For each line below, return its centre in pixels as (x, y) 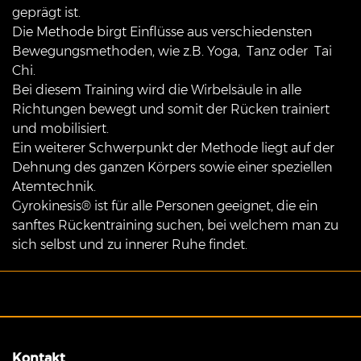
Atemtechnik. (54, 187)
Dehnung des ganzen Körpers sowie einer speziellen (172, 168)
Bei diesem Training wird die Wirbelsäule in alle (157, 90)
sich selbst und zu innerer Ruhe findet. (130, 245)
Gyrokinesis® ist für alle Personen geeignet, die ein (165, 206)
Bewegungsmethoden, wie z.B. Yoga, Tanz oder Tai (172, 52)
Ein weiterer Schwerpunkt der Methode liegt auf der (173, 148)
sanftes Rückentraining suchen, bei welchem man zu (175, 226)
